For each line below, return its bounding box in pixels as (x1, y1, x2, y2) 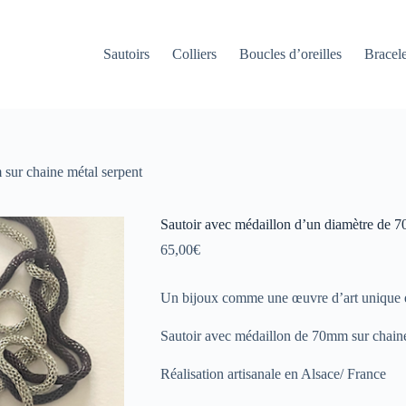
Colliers (172, 46, 217, 62)
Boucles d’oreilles (239, 46, 343, 62)
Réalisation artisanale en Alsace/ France (159, 366, 386, 382)
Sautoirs (103, 46, 150, 62)
